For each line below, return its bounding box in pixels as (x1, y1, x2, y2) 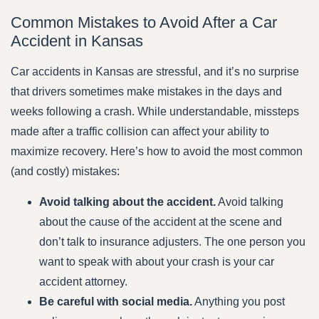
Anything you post (192, 295, 285, 308)
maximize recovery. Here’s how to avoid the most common (11, 145, 303, 158)
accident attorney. (39, 275, 127, 288)
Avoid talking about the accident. (39, 195, 216, 208)
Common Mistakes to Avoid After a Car (11, 14, 277, 32)
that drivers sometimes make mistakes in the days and (11, 85, 282, 98)
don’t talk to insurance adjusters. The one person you (39, 235, 305, 248)
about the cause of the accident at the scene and (39, 215, 282, 228)
